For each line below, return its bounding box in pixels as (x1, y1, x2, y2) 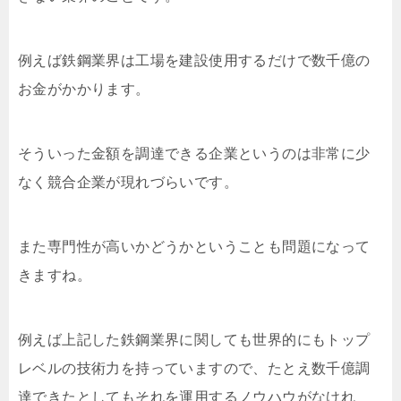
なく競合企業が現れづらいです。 (18, 175, 238, 190)
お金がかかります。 (18, 81, 150, 97)
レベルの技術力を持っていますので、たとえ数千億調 (18, 361, 371, 376)
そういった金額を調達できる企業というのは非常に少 (18, 146, 371, 161)
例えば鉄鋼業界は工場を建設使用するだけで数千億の (18, 53, 371, 68)
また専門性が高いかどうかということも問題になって (18, 239, 371, 254)
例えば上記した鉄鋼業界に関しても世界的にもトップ (18, 332, 371, 347)
